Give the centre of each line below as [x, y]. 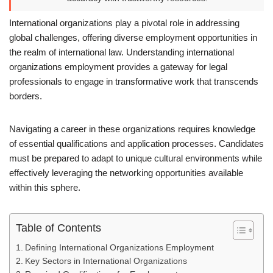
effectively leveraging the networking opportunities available [126, 173]
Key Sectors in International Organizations [106, 261]
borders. [26, 96]
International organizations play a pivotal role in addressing [124, 23]
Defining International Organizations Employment [119, 248]
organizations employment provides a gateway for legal [118, 67]
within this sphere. [45, 187]
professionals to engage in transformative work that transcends [134, 81]
